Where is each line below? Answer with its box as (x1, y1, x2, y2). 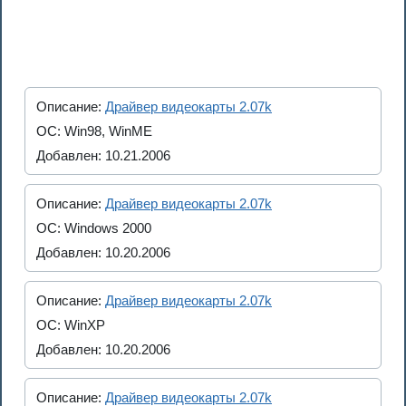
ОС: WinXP (36, 317, 105, 333)
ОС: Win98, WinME (36, 123, 152, 139)
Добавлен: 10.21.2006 (36, 148, 170, 163)
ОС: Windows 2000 (36, 220, 151, 236)
